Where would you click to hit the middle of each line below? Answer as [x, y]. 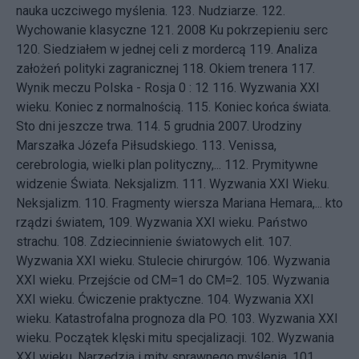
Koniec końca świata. [272, 107]
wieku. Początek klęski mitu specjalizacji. [131, 338]
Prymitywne [285, 165]
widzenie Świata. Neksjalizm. [97, 184]
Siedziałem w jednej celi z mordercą [145, 49]
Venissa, [252, 145]
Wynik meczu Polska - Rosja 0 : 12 [113, 88]
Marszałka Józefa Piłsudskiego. [107, 145]
